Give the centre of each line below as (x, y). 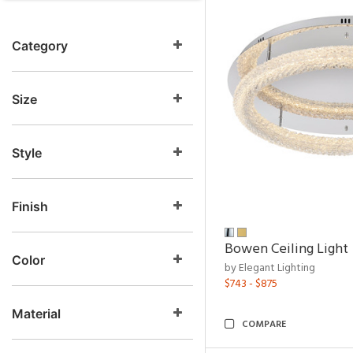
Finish (30, 206)
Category (40, 46)
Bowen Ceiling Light (286, 249)
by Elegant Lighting (270, 268)
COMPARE (264, 325)
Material (36, 314)
